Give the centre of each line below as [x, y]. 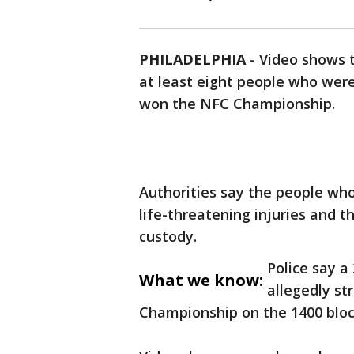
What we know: [201, 280]
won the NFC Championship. [237, 104]
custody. [168, 236]
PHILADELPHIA [192, 59]
